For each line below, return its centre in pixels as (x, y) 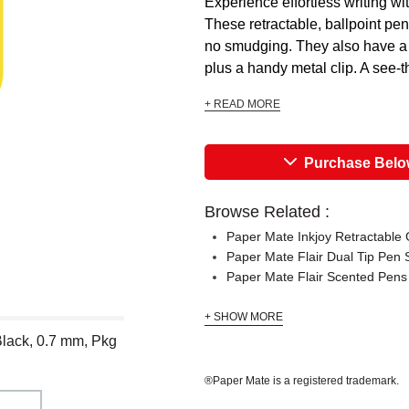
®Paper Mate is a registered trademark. (302, 381)
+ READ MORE (242, 104)
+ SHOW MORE (244, 317)
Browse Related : (267, 212)
